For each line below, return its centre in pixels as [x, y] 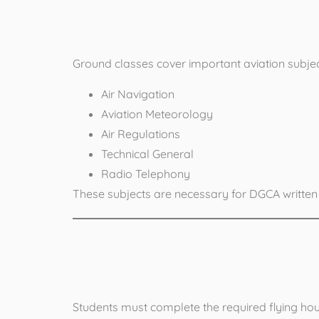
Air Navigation [138, 94]
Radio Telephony [146, 173]
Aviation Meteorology [157, 114]
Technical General [147, 153]
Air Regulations [141, 134]
